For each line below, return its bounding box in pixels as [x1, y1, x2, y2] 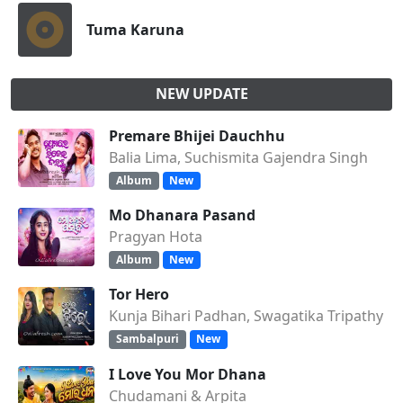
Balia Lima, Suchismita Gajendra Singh [109, 148, 368, 167]
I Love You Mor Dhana [109, 363, 266, 384]
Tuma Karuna [86, 20, 184, 40]
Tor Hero [109, 284, 169, 305]
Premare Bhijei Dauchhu [109, 126, 285, 146]
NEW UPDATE [155, 84, 248, 103]
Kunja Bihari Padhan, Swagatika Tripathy [109, 306, 383, 327]
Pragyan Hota [109, 227, 202, 247]
